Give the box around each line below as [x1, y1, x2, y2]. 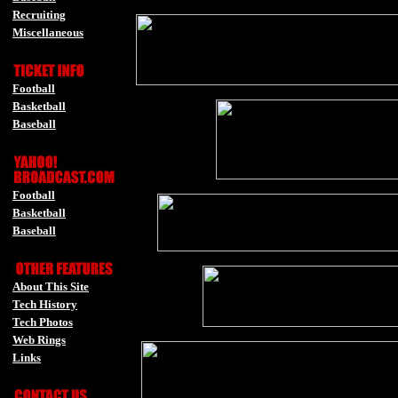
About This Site [12, 280, 89, 293]
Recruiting [12, 8, 66, 21]
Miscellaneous [12, 26, 84, 39]
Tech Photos [12, 315, 73, 329]
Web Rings [12, 333, 66, 346]
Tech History [12, 298, 77, 311]
